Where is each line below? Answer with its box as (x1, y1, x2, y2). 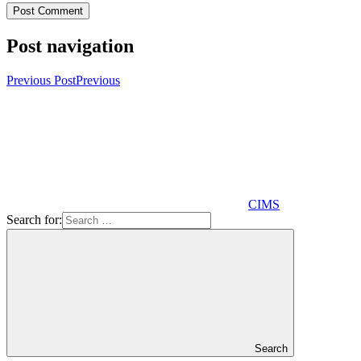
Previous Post (6, 73, 76, 88)
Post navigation (6, 35, 134, 57)
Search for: (6, 213, 62, 227)
